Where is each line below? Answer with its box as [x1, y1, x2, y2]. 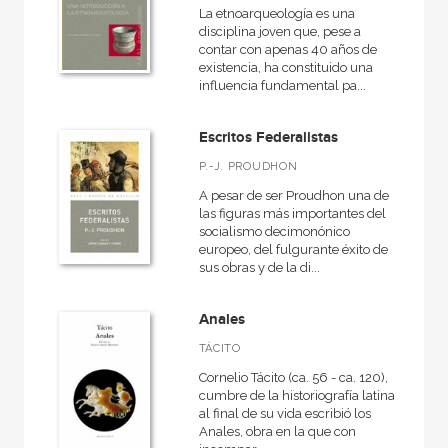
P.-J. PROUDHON [198, 160, 298, 173]
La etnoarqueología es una [198, 6, 355, 21]
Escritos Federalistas [198, 128, 338, 147]
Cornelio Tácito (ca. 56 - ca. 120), [198, 370, 388, 385]
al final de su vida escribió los [198, 406, 371, 421]
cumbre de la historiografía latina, [198, 388, 398, 403]
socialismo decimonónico [198, 224, 350, 239]
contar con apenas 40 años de [198, 42, 377, 57]
